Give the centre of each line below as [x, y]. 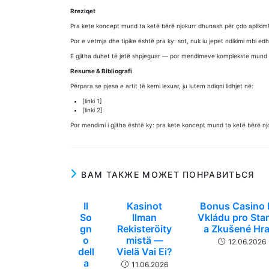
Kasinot [145, 206]
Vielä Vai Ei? [145, 252]
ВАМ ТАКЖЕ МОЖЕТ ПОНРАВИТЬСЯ [168, 174]
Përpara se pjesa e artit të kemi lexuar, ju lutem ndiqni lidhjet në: [162, 86]
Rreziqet [83, 11]
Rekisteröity [145, 229]
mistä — [144, 240]
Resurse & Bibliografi [101, 71]
